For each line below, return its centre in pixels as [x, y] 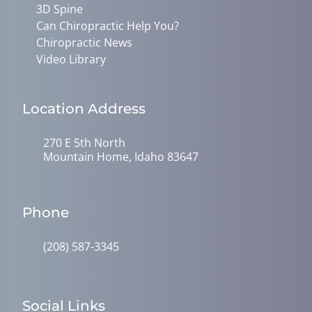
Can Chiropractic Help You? [108, 25]
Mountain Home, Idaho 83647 [121, 156]
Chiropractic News [84, 42]
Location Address [84, 108]
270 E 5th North [84, 142]
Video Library [71, 59]
